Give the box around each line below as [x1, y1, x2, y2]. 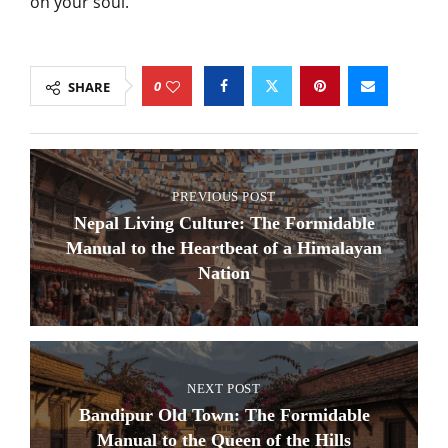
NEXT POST [187, 381, 261, 396]
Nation [198, 263, 250, 283]
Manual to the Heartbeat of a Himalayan [66, 238, 382, 258]
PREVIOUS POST [172, 189, 276, 204]
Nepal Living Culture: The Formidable [73, 213, 375, 233]
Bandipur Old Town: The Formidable [78, 405, 370, 425]
